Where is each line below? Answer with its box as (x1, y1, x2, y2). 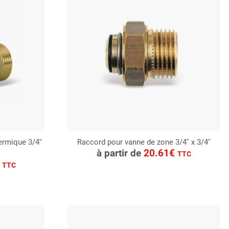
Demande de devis (120, 154, 175, 163)
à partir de (97, 147, 144, 159)
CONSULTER (116, 138, 173, 150)
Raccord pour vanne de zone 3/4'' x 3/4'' (77, 137, 211, 147)
